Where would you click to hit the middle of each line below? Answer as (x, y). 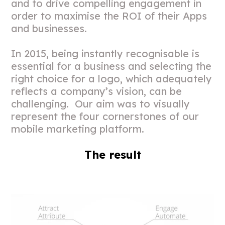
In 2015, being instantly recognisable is (105, 53)
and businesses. (49, 28)
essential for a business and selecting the (111, 66)
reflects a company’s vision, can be (97, 91)
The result (113, 154)
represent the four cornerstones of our (105, 116)
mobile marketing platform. (78, 129)
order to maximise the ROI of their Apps (109, 16)
